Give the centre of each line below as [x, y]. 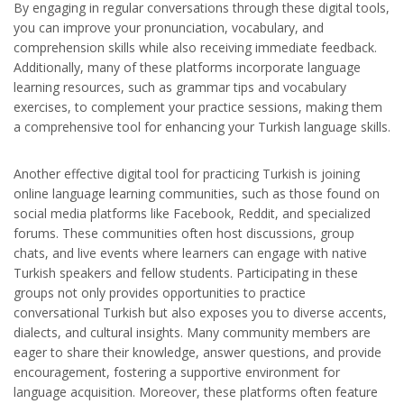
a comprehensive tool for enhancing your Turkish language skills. [202, 127]
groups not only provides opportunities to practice [160, 293]
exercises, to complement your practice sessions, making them [198, 107]
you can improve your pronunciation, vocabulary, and [169, 28]
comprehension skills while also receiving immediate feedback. [195, 48]
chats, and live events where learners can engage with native [190, 253]
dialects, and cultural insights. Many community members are [192, 333]
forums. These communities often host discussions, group [184, 234]
